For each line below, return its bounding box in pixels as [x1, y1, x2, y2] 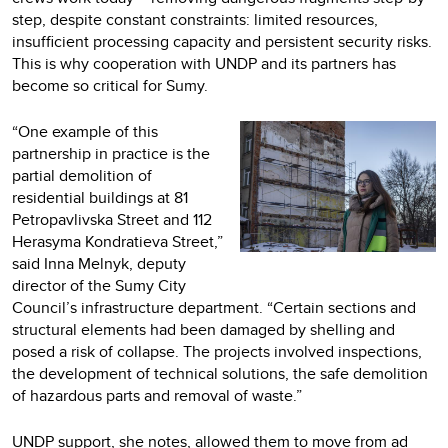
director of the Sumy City [12, 274, 186, 297]
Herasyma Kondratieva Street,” [12, 230, 223, 253]
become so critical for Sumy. [12, 74, 208, 97]
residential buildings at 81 [12, 186, 188, 209]
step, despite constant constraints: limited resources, [12, 8, 378, 31]
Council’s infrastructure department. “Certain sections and [12, 296, 416, 319]
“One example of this [12, 120, 158, 143]
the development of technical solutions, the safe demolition [12, 362, 428, 385]
